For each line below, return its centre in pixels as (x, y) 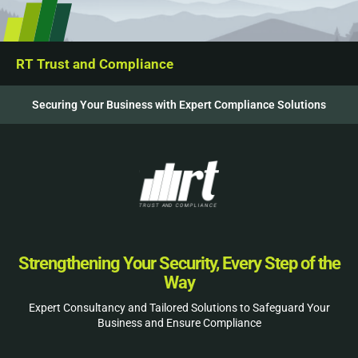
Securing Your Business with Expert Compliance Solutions (179, 105)
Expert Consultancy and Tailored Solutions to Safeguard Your (179, 308)
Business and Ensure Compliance (179, 323)
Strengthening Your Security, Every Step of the (179, 264)
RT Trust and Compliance (95, 64)
